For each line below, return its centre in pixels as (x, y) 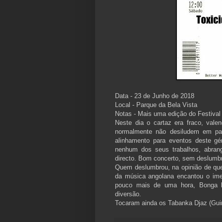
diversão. (128, 194)
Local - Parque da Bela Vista (156, 105)
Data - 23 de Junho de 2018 (155, 96)
